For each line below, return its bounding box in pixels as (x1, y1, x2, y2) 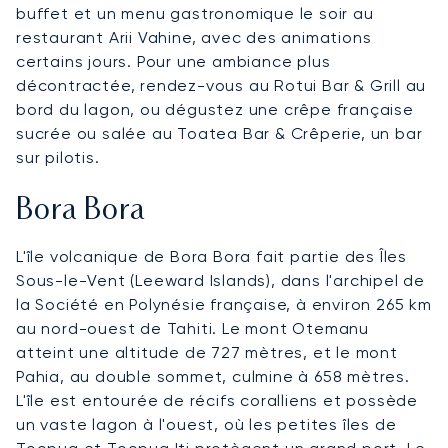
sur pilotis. (16, 148, 100, 168)
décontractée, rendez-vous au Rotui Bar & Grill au (16, 76, 427, 96)
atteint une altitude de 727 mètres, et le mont (16, 343, 398, 363)
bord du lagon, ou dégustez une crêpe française (16, 100, 414, 120)
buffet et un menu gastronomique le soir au (16, 4, 374, 24)
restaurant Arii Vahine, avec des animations (16, 28, 372, 48)
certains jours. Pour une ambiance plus (16, 52, 331, 72)
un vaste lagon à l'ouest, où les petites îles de (16, 415, 397, 435)
